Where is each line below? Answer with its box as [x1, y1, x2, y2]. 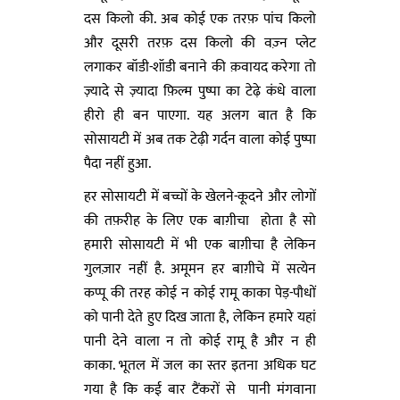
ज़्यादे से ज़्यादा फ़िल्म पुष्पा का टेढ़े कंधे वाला [84, 79, 316, 104]
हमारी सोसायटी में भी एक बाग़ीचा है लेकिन [84, 232, 316, 257]
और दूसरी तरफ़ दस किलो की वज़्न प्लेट [84, 30, 316, 55]
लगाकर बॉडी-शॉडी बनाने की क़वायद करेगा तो [84, 54, 316, 79]
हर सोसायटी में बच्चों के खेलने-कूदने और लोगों [84, 184, 316, 209]
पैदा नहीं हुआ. [84, 151, 151, 176]
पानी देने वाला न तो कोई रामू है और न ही [84, 329, 316, 354]
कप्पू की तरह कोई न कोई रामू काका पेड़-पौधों [84, 280, 316, 305]
